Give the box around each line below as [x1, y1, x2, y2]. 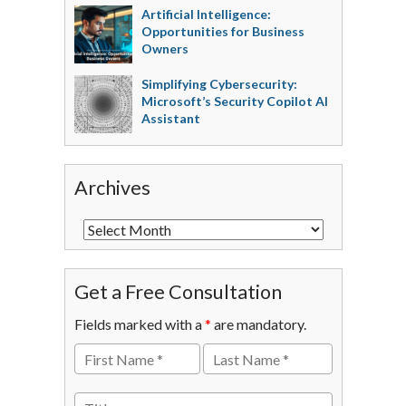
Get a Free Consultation [73, 280, 282, 304]
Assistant [140, 111, 200, 127]
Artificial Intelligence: [140, 6, 271, 23]
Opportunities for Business [140, 24, 304, 40]
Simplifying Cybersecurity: [140, 76, 297, 92]
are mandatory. [210, 315, 306, 333]
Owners [140, 41, 188, 57]
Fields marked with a [73, 315, 205, 333]
